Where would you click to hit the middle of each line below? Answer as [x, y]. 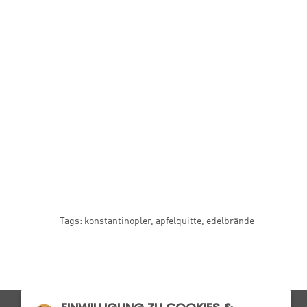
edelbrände [230, 221]
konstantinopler [118, 221]
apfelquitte [179, 221]
